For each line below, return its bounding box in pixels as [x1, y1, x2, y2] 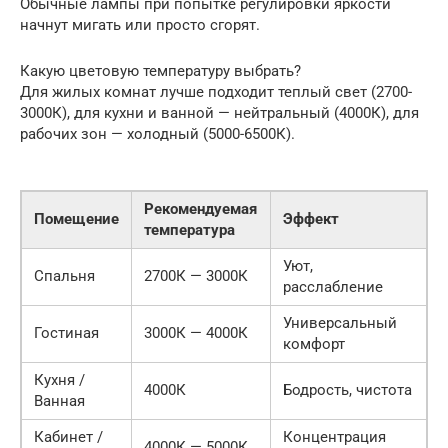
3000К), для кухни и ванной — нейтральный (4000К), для [20, 104, 419, 123]
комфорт [283, 335, 345, 354]
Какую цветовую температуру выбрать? [20, 62, 301, 81]
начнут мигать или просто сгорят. [20, 16, 260, 35]
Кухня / [34, 371, 85, 390]
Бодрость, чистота [283, 381, 412, 400]
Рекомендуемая [144, 200, 257, 219]
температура [144, 221, 235, 240]
